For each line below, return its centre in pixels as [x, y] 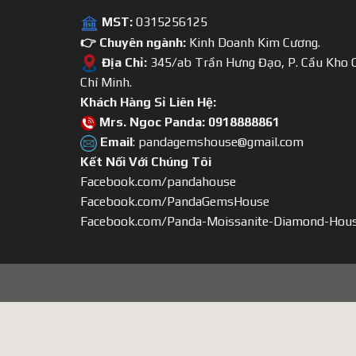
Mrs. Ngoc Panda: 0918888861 [188, 122]
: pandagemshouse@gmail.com [218, 142]
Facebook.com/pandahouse [158, 182]
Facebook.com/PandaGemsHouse [174, 202]
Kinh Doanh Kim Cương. [254, 42]
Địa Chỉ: [122, 62]
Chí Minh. [106, 83]
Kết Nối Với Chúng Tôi [145, 162]
